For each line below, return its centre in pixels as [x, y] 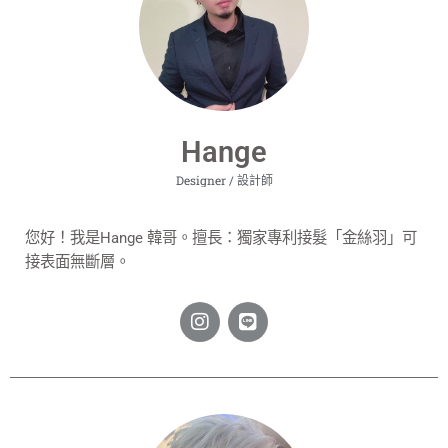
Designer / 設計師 [224, 179]
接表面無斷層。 [77, 262]
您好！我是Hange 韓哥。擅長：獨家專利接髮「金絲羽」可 [221, 238]
